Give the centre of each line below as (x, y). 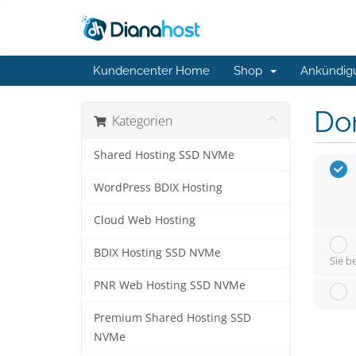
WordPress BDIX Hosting (158, 188)
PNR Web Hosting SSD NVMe (170, 285)
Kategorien (139, 121)
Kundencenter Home (151, 71)
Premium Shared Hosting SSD (172, 318)
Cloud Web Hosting (145, 220)
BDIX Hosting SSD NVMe (157, 253)
